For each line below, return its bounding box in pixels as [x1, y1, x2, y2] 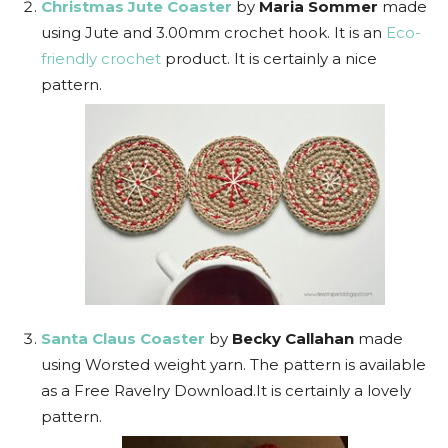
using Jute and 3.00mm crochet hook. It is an [41, 23, 386, 42]
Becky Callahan [232, 329, 354, 348]
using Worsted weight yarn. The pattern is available [41, 355, 426, 374]
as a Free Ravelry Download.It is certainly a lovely [41, 381, 411, 400]
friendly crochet [41, 49, 161, 68]
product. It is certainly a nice [161, 49, 377, 68]
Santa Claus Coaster [41, 329, 205, 348]
